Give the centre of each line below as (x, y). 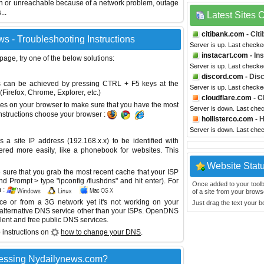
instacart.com (225, 55)
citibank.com (223, 34)
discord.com (222, 77)
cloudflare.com (227, 98)
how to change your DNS (101, 232)
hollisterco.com (227, 119)
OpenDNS (162, 211)
